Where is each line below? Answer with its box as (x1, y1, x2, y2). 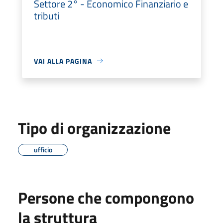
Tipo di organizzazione (18, 115, 171, 140)
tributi (34, 7, 59, 23)
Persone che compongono (18, 185, 194, 210)
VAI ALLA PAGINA (34, 55, 92, 66)
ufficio (33, 144, 52, 155)
